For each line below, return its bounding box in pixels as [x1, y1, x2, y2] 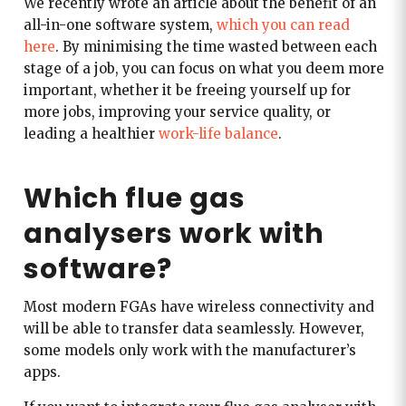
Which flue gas [23, 179, 246, 217]
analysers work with [23, 214, 324, 253]
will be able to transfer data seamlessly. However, [23, 319, 364, 337]
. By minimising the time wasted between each [54, 37, 377, 55]
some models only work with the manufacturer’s [23, 341, 356, 359]
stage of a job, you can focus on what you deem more [23, 59, 384, 77]
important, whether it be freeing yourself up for [23, 81, 351, 99]
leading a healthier [23, 124, 159, 142]
